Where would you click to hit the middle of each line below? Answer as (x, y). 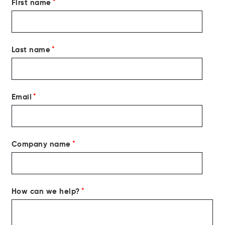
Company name (41, 144)
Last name (31, 49)
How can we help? (45, 191)
